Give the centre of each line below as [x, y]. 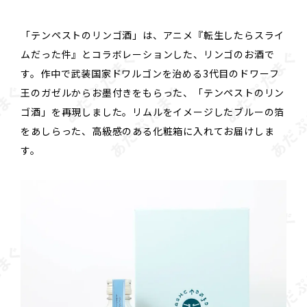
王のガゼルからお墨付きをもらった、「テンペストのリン [153, 93]
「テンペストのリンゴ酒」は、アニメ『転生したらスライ [153, 35]
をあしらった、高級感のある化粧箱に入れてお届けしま [148, 131]
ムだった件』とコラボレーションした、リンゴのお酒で [148, 54]
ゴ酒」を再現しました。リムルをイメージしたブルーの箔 [153, 112]
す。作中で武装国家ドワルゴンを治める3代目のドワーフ [150, 74]
